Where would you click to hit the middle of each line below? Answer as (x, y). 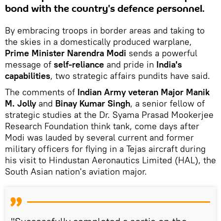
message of (29, 64)
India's (169, 64)
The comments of (41, 92)
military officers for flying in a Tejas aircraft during (105, 148)
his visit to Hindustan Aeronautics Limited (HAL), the (110, 160)
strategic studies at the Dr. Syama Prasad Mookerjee (109, 114)
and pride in (130, 64)
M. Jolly (20, 103)
